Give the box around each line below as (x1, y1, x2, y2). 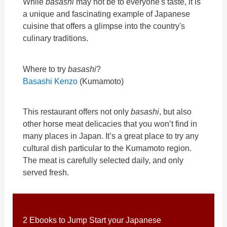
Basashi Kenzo (23, 76, 78, 86)
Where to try (23, 64, 68, 73)
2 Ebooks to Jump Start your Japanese (23, 215, 162, 224)
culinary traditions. (23, 33, 89, 43)
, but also (159, 106, 192, 116)
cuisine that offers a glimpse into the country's (23, 21, 185, 31)
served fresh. (23, 167, 69, 177)
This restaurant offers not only (23, 106, 131, 116)
